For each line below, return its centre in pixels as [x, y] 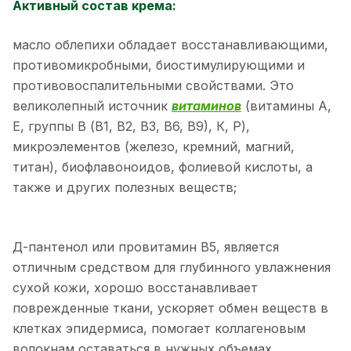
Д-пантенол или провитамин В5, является [146, 246]
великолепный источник [92, 105]
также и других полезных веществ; [125, 187]
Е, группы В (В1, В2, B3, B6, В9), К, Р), [131, 126]
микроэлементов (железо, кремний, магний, [154, 146]
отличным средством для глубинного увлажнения [172, 267]
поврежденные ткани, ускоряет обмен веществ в [170, 308]
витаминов [206, 105]
